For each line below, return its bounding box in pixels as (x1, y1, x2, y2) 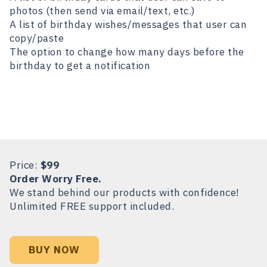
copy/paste (10, 31, 64, 45)
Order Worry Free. (10, 172, 102, 185)
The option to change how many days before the (10, 45, 244, 58)
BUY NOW (29, 243, 80, 257)
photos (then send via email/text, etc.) (10, 4, 195, 17)
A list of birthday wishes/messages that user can (10, 17, 247, 31)
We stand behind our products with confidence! (10, 185, 240, 199)
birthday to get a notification (10, 58, 150, 72)
